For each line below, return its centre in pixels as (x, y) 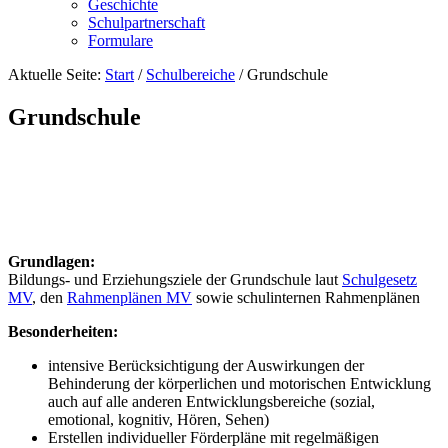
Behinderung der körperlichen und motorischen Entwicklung (239, 383)
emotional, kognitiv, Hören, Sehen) (158, 419)
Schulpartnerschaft (146, 22)
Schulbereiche (190, 74)
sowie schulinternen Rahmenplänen (306, 297)
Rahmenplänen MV (129, 297)
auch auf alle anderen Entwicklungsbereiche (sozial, (211, 401)
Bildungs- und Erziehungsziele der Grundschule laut (175, 279)
